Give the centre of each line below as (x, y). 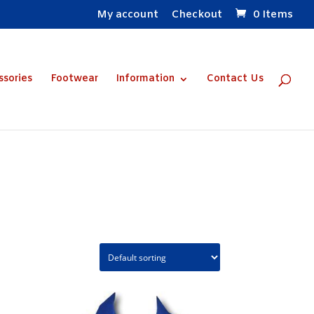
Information (145, 78)
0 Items (273, 15)
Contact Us (235, 78)
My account (128, 15)
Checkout (197, 15)
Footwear (74, 78)
